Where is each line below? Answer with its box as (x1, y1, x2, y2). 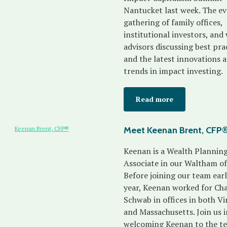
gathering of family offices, (124, 17, 222, 28)
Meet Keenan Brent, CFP (124, 125, 222, 136)
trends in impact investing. (124, 65, 224, 77)
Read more (136, 94, 173, 104)
